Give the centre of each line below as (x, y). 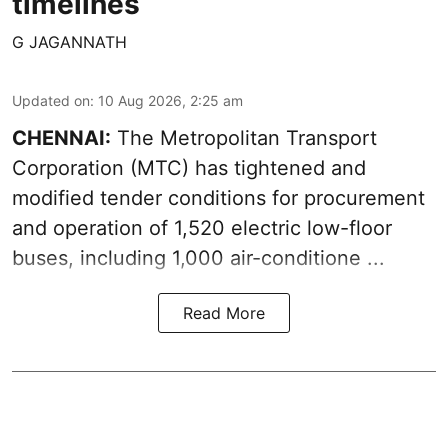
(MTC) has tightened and (245, 168)
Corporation (68, 168)
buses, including (92, 258)
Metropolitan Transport (268, 138)
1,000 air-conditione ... (278, 258)
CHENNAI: (61, 138)
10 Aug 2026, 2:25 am (170, 101)
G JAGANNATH (69, 42)
